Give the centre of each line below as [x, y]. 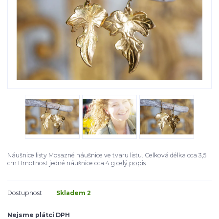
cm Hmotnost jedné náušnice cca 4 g [62, 163]
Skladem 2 [74, 193]
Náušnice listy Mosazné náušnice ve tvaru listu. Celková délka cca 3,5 [107, 155]
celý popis [131, 163]
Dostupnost [25, 193]
